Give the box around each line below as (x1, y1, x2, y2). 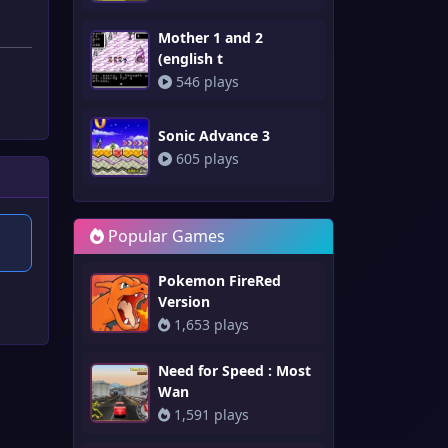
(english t (158, 49, 223, 68)
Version (158, 292, 210, 311)
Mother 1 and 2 (158, 28, 263, 47)
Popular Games (104, 225, 225, 247)
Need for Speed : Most (158, 361, 311, 380)
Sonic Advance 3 (158, 125, 270, 145)
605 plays (172, 148, 239, 168)
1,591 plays (170, 405, 249, 424)
